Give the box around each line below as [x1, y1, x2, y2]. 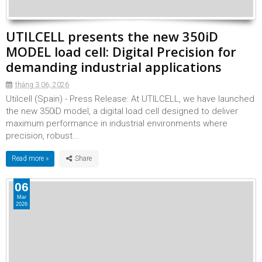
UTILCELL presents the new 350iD [6, 27, 218, 45]
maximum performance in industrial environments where [6, 118, 227, 129]
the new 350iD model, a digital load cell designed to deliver [6, 106, 238, 116]
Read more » [12, 154, 49, 163]
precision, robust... [6, 130, 80, 141]
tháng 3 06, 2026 [15, 81, 69, 89]
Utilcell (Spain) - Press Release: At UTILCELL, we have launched [6, 94, 254, 104]
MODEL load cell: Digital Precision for [6, 43, 236, 60]
